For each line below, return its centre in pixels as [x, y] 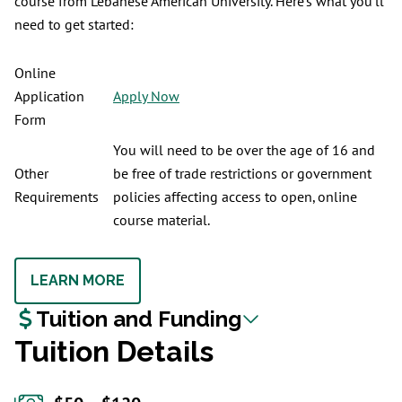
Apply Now [146, 97]
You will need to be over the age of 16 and [244, 151]
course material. [162, 221]
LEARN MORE [78, 280]
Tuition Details [114, 351]
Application [49, 97]
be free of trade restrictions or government [242, 174]
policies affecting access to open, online [235, 197]
